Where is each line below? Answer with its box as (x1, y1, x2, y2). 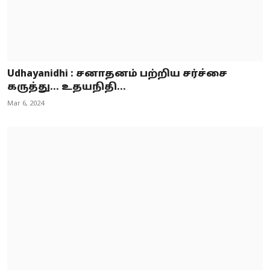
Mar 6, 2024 (7, 99, 44, 108)
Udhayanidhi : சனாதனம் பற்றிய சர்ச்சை (7, 68, 227, 81)
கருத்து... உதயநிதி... (7, 81, 126, 94)
